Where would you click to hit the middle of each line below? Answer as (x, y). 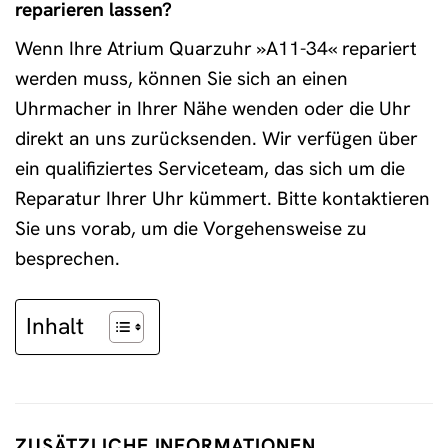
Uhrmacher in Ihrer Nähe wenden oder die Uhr (213, 109)
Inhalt (55, 326)
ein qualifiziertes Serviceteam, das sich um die (210, 169)
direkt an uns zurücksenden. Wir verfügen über (216, 139)
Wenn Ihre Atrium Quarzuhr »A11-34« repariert (216, 49)
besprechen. (67, 259)
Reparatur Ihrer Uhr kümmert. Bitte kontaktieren (222, 199)
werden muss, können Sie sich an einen (181, 79)
